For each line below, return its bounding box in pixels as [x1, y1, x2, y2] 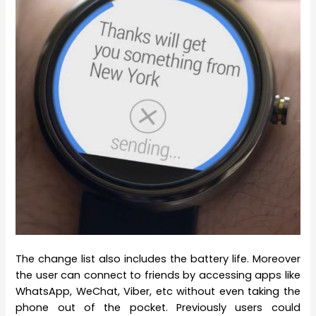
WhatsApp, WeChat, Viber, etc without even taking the [16, 284, 300, 299]
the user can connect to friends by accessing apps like [16, 268, 300, 283]
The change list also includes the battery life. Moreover [16, 252, 300, 267]
